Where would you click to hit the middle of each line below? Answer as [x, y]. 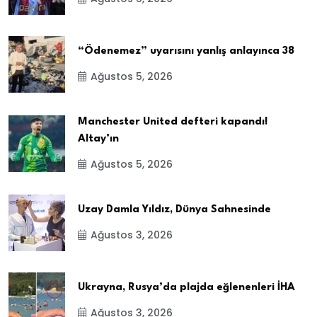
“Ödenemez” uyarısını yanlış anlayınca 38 [186, 51]
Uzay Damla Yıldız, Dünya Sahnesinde [174, 209]
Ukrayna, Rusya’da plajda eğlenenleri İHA [186, 287]
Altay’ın [98, 139]
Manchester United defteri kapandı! [173, 122]
